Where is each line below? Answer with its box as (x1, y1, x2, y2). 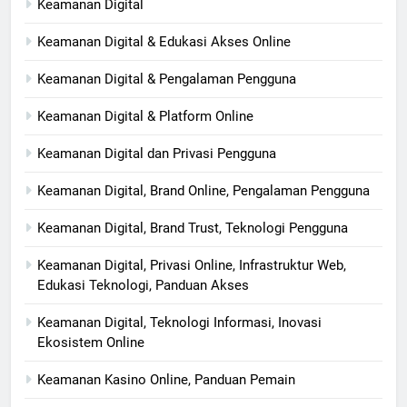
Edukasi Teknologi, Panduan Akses (37, 277, 249, 294)
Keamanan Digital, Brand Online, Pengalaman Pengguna (37, 183, 370, 200)
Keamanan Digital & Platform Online (37, 108, 253, 125)
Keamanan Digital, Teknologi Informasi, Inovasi (37, 314, 322, 332)
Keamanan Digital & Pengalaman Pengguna (37, 71, 296, 88)
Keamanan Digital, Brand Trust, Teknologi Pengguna (37, 220, 348, 237)
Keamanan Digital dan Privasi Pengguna (37, 145, 276, 163)
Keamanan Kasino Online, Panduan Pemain (37, 372, 295, 389)
